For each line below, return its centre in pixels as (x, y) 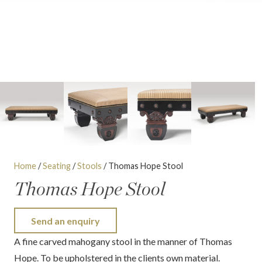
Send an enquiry (65, 220)
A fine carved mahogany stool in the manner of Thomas (123, 242)
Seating (57, 166)
